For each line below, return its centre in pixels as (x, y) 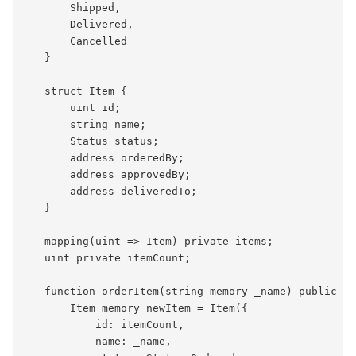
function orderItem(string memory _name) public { (188, 292)
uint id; (73, 108)
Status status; (92, 141)
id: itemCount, (105, 325)
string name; (86, 125)
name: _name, (99, 342)
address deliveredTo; (111, 192)
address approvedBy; (108, 175)
